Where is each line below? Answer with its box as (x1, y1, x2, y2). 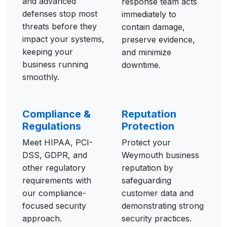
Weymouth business (122, 150, 199, 160)
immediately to (122, 9, 176, 19)
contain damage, (122, 22, 185, 32)
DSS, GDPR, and (22, 150, 87, 160)
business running (22, 59, 88, 69)
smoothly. (22, 72, 59, 82)
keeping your (22, 47, 73, 57)
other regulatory (22, 163, 86, 173)
